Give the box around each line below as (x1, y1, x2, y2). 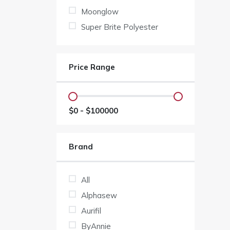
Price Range (69, 62, 115, 72)
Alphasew (81, 190, 117, 201)
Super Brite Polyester (81, 22, 158, 32)
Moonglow (81, 7, 119, 17)
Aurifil (81, 206, 101, 216)
